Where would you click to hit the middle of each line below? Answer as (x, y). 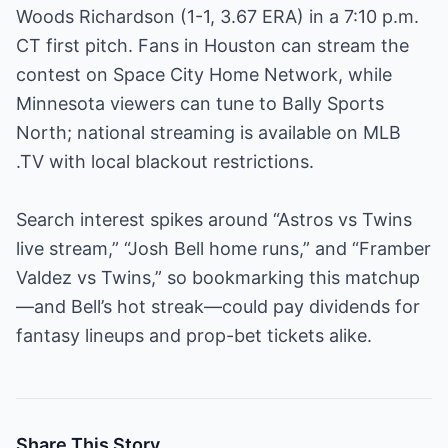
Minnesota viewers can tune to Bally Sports (200, 103)
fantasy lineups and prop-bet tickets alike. (194, 335)
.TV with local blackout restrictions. (165, 161)
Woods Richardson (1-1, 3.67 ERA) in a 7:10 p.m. (217, 16)
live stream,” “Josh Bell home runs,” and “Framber (223, 248)
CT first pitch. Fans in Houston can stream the (212, 45)
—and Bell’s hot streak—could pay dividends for (218, 306)
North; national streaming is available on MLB (208, 132)
